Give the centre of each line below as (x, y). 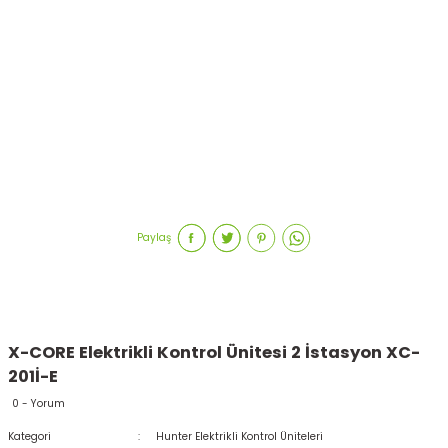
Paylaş (154, 238)
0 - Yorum (38, 404)
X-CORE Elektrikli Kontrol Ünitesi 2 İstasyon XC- (214, 353)
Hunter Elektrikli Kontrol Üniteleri (239, 437)
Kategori (29, 437)
